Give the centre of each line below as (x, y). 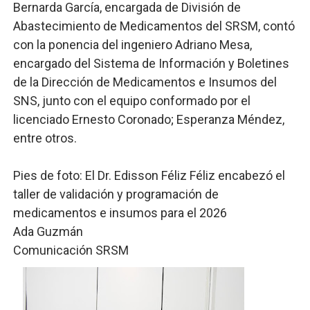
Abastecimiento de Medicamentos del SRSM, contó (154, 26)
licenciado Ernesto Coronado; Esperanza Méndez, (148, 119)
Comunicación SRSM (71, 250)
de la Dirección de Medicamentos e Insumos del (145, 82)
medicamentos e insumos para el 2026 (120, 213)
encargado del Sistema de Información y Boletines (151, 63)
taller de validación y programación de (116, 194)
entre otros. (45, 138)
